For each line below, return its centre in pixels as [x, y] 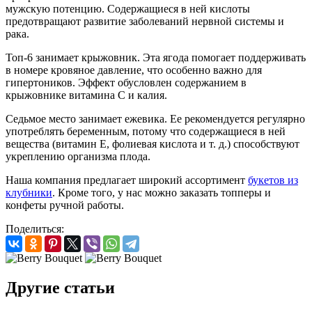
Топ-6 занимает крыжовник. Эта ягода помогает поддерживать [156, 57]
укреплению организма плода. [78, 156]
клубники [29, 192]
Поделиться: [35, 228]
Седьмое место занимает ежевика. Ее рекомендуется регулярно [155, 118]
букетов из [273, 180]
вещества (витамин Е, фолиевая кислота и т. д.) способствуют [153, 143]
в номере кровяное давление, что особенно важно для [134, 70]
